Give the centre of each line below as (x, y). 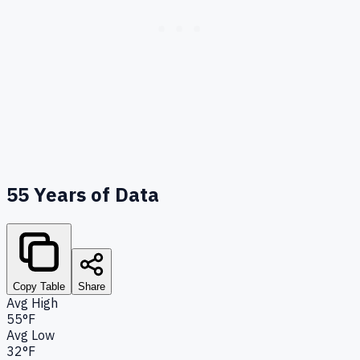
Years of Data (94, 194)
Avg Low (31, 335)
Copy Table (39, 286)
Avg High (32, 303)
